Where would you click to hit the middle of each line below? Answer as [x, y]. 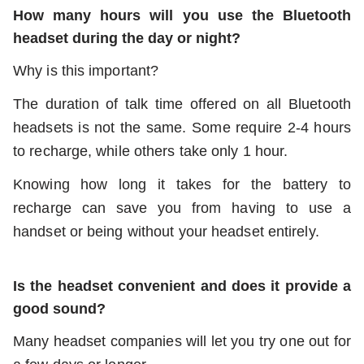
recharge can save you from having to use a [182, 208]
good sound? [59, 308]
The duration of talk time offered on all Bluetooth [182, 104]
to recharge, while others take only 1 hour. [151, 151]
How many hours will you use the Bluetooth [182, 15]
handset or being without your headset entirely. [166, 231]
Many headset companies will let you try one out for [182, 341]
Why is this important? [86, 70]
